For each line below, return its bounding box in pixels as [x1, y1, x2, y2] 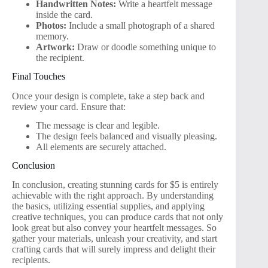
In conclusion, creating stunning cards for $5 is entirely [12, 179, 218, 190]
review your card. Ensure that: [12, 101, 126, 112]
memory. [36, 31, 69, 42]
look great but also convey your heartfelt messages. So [12, 223, 217, 233]
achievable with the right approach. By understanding [12, 190, 214, 201]
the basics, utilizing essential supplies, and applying [12, 201, 205, 212]
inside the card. [36, 10, 93, 20]
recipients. [12, 255, 50, 266]
